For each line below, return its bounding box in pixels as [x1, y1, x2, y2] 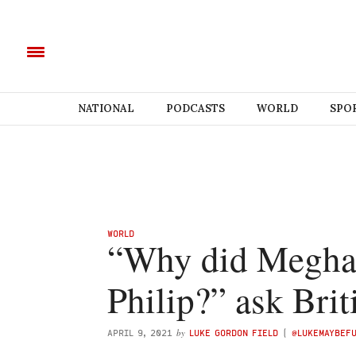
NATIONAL [77, 102, 134, 115]
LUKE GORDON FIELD [189, 327, 278, 338]
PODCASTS [165, 102, 225, 115]
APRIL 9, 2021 [107, 327, 172, 338]
